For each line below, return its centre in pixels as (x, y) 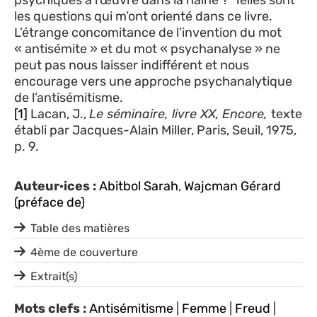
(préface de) (50, 202)
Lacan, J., (58, 114)
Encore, (247, 114)
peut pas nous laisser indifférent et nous (132, 65)
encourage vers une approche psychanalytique (153, 81)
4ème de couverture (84, 252)
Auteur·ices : (55, 186)
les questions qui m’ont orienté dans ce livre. (143, 16)
